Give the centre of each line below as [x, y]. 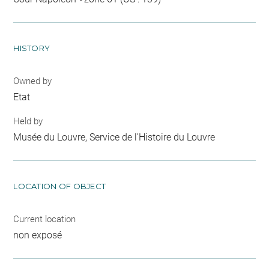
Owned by [33, 81]
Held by [28, 121]
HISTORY [32, 48]
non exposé [38, 235]
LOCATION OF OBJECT [60, 186]
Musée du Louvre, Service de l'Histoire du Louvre [114, 137]
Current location [45, 219]
